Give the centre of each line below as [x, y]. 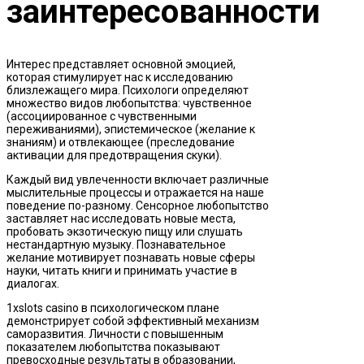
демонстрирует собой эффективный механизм [133, 321]
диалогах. [33, 284]
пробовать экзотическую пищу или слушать [125, 232]
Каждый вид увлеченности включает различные [138, 180]
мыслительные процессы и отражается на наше [135, 193]
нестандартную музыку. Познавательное [116, 245]
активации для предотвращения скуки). [114, 156]
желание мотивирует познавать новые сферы [131, 258]
